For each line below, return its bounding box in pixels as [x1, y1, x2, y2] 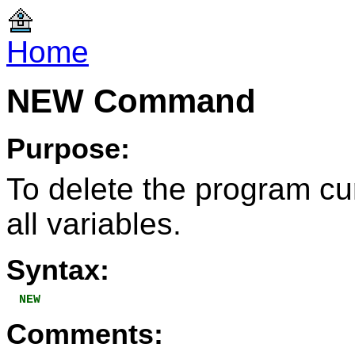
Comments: [6, 319, 163, 350]
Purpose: [6, 133, 130, 165]
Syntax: [6, 254, 109, 286]
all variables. [6, 207, 181, 241]
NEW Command [6, 82, 256, 120]
